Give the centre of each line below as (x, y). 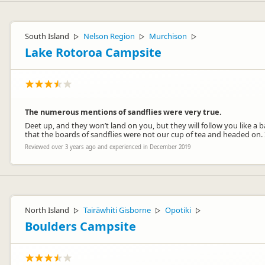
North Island (47, 210)
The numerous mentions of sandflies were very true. (123, 112)
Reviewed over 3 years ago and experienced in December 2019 (108, 147)
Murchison (168, 36)
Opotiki (178, 210)
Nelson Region (109, 36)
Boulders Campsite (80, 226)
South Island (47, 36)
